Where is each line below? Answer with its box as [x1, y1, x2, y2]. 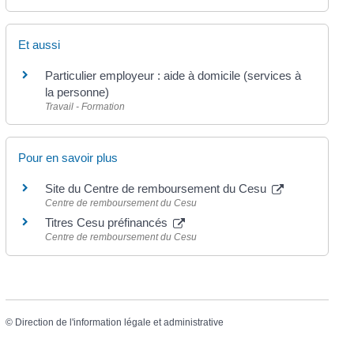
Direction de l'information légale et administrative [14, 316, 224, 328]
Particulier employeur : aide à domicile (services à [44, 69, 301, 83]
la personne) [44, 85, 109, 100]
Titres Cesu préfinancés [44, 216, 171, 230]
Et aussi [17, 38, 60, 52]
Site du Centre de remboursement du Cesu [44, 182, 269, 196]
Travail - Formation [44, 101, 125, 113]
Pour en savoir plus [17, 151, 118, 165]
